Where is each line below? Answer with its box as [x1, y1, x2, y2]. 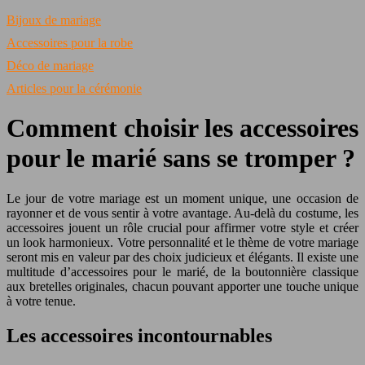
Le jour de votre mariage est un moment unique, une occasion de [7, 191, 358, 205]
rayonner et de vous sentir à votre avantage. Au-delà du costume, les [7, 205, 358, 220]
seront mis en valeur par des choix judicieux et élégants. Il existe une [7, 249, 358, 264]
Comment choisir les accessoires [7, 113, 358, 143]
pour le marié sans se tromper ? [7, 143, 355, 174]
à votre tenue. [7, 293, 76, 308]
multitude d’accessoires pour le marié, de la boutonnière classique [7, 264, 358, 279]
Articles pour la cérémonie [7, 81, 142, 95]
